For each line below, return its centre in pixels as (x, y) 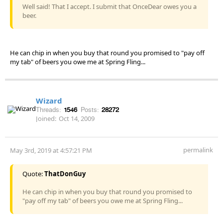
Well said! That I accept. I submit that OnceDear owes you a (110, 6)
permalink (198, 150)
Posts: (90, 110)
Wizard (49, 100)
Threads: (49, 110)
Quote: (33, 173)
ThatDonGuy (65, 173)
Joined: (46, 118)
